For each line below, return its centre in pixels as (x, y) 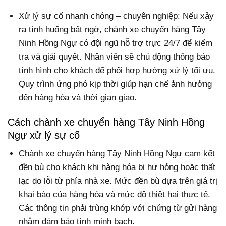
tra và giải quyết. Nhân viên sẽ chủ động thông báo (115, 57)
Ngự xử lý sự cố (44, 135)
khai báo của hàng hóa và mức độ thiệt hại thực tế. (115, 195)
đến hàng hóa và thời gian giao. (78, 98)
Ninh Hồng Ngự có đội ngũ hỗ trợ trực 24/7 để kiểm (116, 43)
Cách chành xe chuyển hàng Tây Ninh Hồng (106, 122)
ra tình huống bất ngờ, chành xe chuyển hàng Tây (112, 30)
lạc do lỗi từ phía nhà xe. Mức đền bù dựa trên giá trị (118, 181)
